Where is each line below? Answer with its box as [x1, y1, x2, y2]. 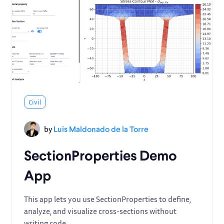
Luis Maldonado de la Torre [53, 124, 148, 133]
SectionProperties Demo [24, 146, 177, 163]
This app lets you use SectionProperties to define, [24, 194, 191, 204]
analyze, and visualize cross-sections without [24, 206, 176, 216]
